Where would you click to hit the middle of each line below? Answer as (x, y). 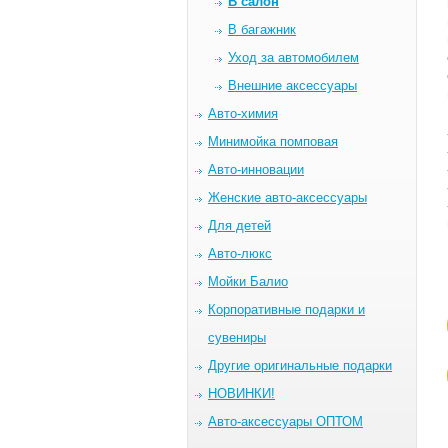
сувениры (237, 337)
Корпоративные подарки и (286, 309)
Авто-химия (243, 113)
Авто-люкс (240, 253)
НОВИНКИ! (241, 393)
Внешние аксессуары (292, 85)
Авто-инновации (256, 169)
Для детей (239, 225)
